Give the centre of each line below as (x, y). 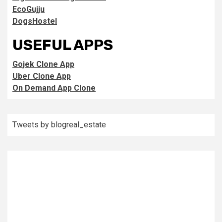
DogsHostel (35, 21)
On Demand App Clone (54, 88)
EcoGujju (28, 9)
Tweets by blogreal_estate (59, 125)
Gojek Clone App (43, 64)
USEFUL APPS (63, 45)
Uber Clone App (42, 76)
